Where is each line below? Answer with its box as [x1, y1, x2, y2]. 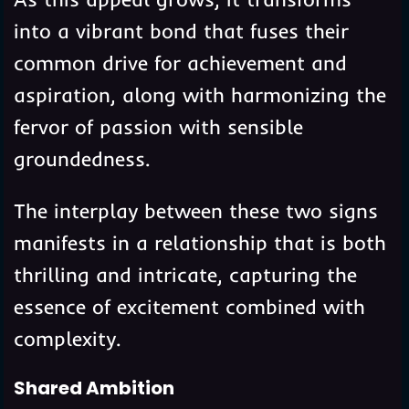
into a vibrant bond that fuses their [13, 17, 349, 44]
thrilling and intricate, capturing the [13, 261, 357, 288]
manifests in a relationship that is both [13, 229, 386, 256]
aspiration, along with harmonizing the [13, 81, 386, 108]
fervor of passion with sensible [13, 113, 303, 140]
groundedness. [13, 145, 150, 172]
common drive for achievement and [13, 49, 347, 76]
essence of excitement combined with [13, 293, 365, 320]
